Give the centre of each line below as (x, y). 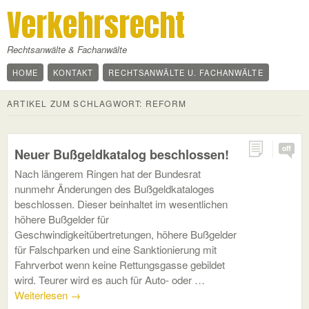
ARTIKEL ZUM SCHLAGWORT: (76, 103)
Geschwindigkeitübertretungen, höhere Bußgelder (126, 234)
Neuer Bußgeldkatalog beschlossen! (122, 154)
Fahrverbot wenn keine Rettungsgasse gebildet (120, 265)
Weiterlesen (42, 295)
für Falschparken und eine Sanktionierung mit (116, 249)
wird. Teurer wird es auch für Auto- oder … (110, 280)
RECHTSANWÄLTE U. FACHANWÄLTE (186, 72)
